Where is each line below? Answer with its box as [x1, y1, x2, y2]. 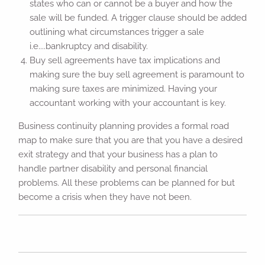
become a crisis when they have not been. [18, 191, 192, 202]
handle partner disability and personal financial [18, 163, 208, 174]
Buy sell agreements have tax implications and [29, 54, 220, 66]
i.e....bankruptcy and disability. [29, 40, 148, 51]
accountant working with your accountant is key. [29, 97, 226, 108]
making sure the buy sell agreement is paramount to [29, 69, 244, 80]
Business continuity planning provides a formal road [18, 120, 230, 131]
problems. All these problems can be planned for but [18, 177, 235, 188]
